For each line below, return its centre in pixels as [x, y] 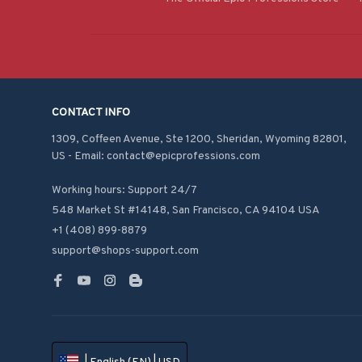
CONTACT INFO [91, 113]
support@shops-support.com [125, 251]
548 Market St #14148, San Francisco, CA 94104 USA [186, 210]
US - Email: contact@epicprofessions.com [156, 156]
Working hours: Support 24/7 [124, 190]
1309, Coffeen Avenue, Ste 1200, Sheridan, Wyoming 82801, [199, 139]
